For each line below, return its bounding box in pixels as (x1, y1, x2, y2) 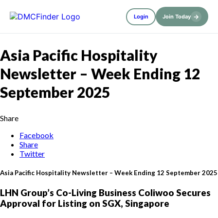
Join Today (163, 13, 191, 20)
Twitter (19, 148, 45, 158)
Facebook (19, 130, 54, 140)
